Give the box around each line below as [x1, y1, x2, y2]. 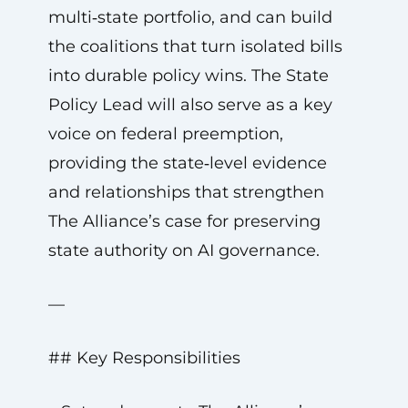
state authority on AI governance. [47, 240, 320, 260]
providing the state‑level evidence [47, 153, 327, 173]
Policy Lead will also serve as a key [47, 95, 332, 115]
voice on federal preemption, [47, 124, 283, 144]
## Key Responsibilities [47, 348, 240, 368]
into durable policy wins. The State [47, 66, 329, 86]
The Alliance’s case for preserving [47, 211, 321, 231]
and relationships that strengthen [47, 182, 324, 202]
